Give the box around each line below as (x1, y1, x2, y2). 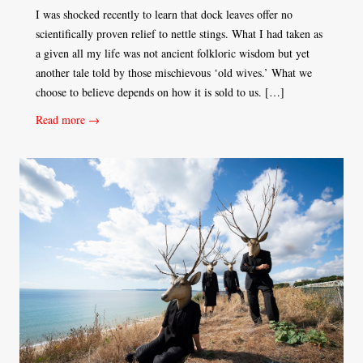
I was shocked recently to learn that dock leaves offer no (36, 6, 293, 22)
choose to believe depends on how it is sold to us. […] (36, 83, 284, 100)
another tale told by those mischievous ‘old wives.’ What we (36, 64, 312, 80)
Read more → (36, 111, 100, 127)
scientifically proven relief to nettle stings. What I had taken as (36, 25, 322, 41)
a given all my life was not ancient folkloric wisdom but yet (36, 45, 310, 61)
